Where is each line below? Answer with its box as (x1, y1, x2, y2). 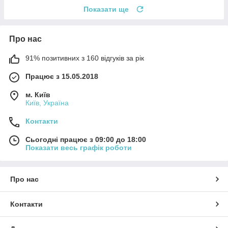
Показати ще (83, 5, 129, 13)
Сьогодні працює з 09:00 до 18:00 (25, 135, 146, 144)
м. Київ (25, 90, 50, 99)
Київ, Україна (25, 98, 69, 107)
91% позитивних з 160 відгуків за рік (25, 53, 144, 62)
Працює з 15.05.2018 (25, 72, 98, 80)
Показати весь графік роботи (25, 143, 132, 152)
